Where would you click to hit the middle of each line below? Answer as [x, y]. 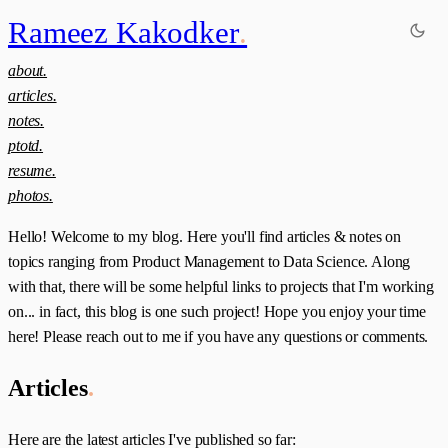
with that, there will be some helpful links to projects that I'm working [221, 286]
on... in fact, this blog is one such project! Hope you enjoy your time [217, 311]
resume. [32, 170]
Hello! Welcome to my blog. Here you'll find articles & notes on [204, 236]
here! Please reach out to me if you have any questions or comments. [218, 336]
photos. [30, 195]
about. [28, 70]
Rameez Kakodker [127, 32]
